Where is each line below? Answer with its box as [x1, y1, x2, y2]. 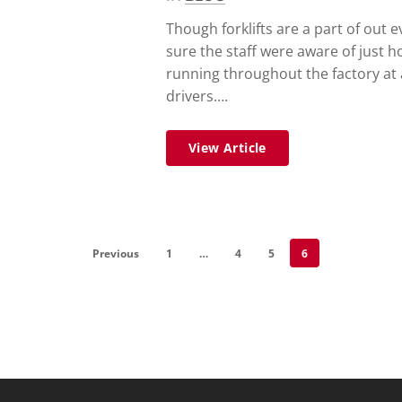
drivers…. [166, 86, 228, 106]
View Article [188, 139, 267, 156]
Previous [92, 246, 139, 261]
